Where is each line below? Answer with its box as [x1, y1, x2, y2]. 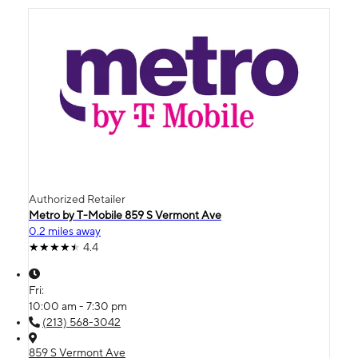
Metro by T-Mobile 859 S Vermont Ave [29, 208, 221, 221]
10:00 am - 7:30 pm [29, 299, 127, 312]
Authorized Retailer [29, 192, 125, 205]
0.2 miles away [29, 224, 101, 237]
